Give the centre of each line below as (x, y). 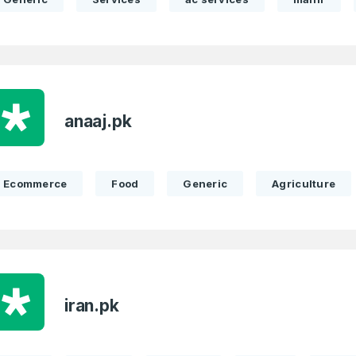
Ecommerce (35, 184)
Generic (205, 184)
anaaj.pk (98, 121)
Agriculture (304, 184)
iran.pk (92, 306)
